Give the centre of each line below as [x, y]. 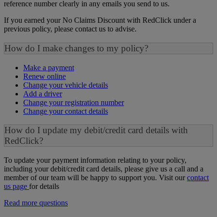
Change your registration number [74, 102]
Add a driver [43, 93]
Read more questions [36, 203]
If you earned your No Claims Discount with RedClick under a [100, 20]
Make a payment [49, 67]
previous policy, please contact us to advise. [70, 29]
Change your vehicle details [66, 85]
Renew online [45, 76]
